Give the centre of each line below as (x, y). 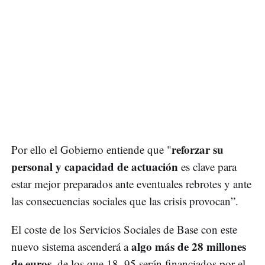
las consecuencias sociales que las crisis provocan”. (125, 201)
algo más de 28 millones (189, 247)
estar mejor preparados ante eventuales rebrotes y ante (131, 184)
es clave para (207, 167)
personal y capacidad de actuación (95, 167)
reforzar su (198, 150)
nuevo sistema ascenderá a (71, 247)
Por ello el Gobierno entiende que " (91, 150)
